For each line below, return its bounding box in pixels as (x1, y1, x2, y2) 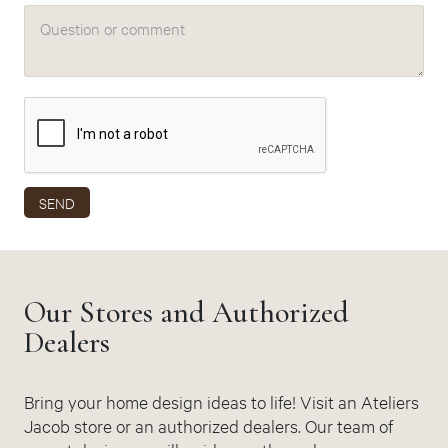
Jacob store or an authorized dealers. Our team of (24, 413, 393, 437)
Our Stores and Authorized (24, 293, 349, 331)
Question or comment (40, 16, 185, 38)
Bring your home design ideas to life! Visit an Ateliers (24, 389, 419, 413)
